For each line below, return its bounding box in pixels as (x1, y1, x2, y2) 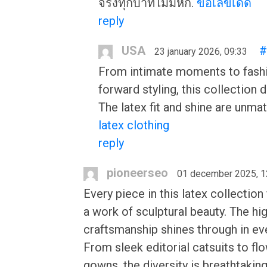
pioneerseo (107, 166, 168, 180)
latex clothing (98, 118, 169, 132)
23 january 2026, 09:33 (154, 46, 247, 57)
